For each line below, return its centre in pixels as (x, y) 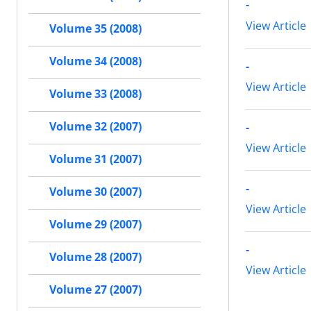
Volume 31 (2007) (95, 159)
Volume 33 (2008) (95, 94)
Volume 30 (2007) (95, 192)
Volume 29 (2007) (95, 225)
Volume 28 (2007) (95, 257)
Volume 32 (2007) (95, 127)
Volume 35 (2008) (95, 29)
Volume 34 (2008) (95, 61)
